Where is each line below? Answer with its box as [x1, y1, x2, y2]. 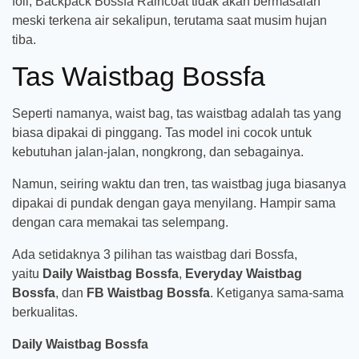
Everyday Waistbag [185, 266, 302, 280]
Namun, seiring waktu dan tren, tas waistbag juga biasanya [12, 176, 346, 191]
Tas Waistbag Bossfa [12, 60, 265, 91]
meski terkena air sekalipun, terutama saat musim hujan [12, 13, 327, 27]
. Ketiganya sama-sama [210, 285, 344, 300]
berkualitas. [12, 305, 78, 319]
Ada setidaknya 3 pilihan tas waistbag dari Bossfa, [12, 247, 297, 261]
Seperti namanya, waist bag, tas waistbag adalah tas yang [12, 106, 341, 120]
